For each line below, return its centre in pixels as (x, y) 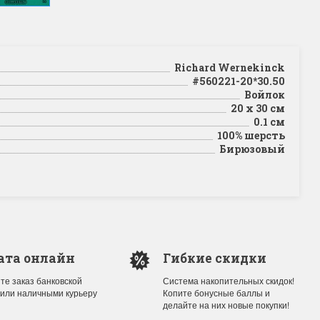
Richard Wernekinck (227, 67)
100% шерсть (249, 135)
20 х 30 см (255, 108)
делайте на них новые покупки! (226, 305)
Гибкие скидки (214, 258)
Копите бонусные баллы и (216, 292)
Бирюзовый (250, 149)
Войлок (262, 95)
